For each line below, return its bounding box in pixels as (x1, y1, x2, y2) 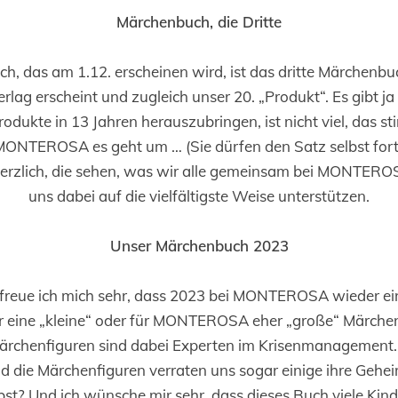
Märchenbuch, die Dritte (116, 12, 282, 31)
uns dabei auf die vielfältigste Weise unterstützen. (28, 187, 370, 205)
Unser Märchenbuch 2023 (109, 236, 289, 255)
